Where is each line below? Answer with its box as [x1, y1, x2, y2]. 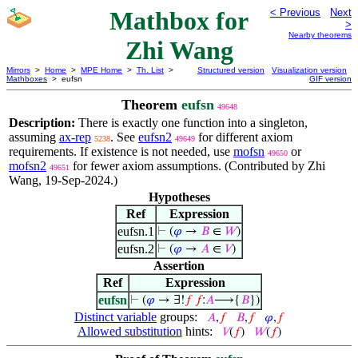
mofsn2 [9, 159, 46, 173]
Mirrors [6, 66, 30, 74]
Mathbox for [109, 6, 249, 35]
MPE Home [81, 66, 122, 74]
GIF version [309, 74, 352, 83]
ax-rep [59, 130, 91, 144]
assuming [9, 130, 59, 144]
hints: [181, 324, 216, 338]
